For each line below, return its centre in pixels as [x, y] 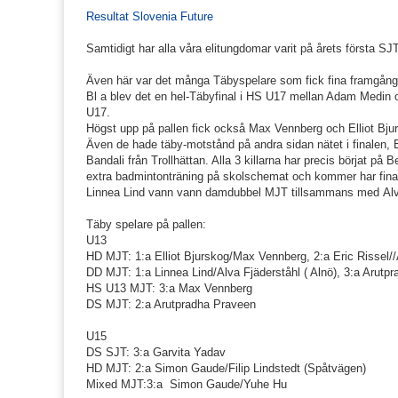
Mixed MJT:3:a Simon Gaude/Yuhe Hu [187, 385]
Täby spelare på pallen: [146, 225]
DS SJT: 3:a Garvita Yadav [156, 353]
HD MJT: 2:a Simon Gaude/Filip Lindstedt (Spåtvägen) [226, 369]
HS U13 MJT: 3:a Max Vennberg [169, 289]
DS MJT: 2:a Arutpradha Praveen [171, 305]
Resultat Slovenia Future [150, 17]
